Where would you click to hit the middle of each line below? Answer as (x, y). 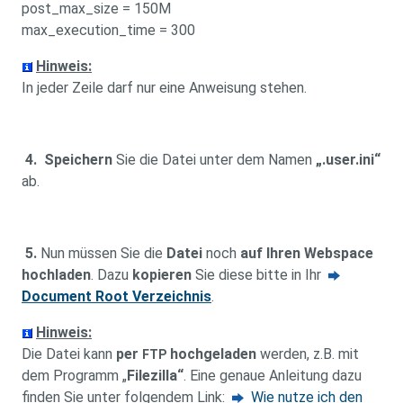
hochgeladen (211, 354)
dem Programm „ (74, 376)
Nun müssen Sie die (102, 253)
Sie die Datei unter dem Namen (214, 160)
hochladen (56, 275)
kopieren (162, 275)
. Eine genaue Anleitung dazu (273, 376)
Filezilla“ (155, 376)
